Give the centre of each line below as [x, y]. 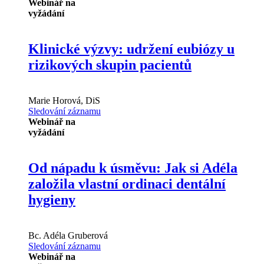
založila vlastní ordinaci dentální [127, 184]
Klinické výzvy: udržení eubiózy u [131, 49]
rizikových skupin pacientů [110, 65]
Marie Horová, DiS [64, 100]
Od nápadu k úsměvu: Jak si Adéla [133, 168]
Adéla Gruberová [75, 235]
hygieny [52, 199]
